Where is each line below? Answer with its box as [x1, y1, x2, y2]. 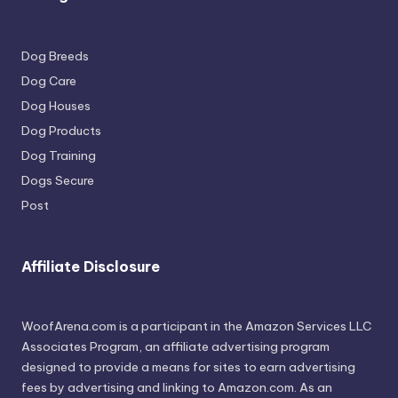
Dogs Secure [21, 172, 94, 189]
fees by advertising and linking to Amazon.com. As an [21, 379, 332, 396]
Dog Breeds [21, 48, 89, 65]
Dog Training [21, 147, 96, 164]
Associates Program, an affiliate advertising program [21, 338, 330, 355]
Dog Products [21, 123, 101, 139]
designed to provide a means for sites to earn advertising [21, 359, 355, 376]
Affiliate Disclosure [21, 258, 160, 276]
